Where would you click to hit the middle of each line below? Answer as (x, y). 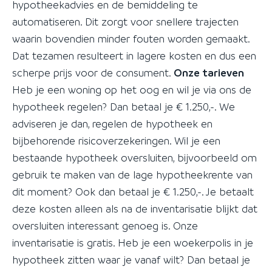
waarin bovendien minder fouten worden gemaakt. (131, 39)
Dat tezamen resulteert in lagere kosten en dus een (134, 56)
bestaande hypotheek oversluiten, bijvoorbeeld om (134, 158)
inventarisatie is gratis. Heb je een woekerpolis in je (133, 243)
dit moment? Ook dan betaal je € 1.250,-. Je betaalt (133, 192)
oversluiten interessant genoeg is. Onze (105, 226)
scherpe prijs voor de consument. (93, 73)
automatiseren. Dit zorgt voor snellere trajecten (125, 22)
